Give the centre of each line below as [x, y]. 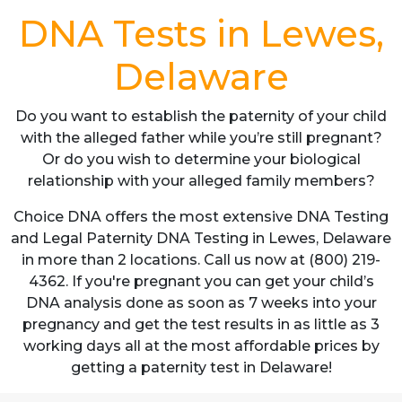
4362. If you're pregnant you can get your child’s [201, 281]
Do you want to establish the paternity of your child [201, 116]
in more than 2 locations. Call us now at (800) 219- [201, 260]
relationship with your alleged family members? [201, 181]
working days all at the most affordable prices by [201, 346]
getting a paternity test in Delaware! [201, 367]
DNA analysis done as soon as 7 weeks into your [201, 303]
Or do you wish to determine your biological [201, 159]
